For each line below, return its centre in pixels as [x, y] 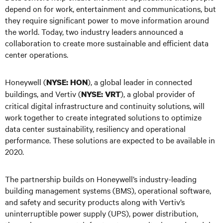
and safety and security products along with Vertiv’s [95, 202]
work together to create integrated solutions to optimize [103, 117]
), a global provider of [158, 94]
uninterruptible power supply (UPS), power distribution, [102, 213]
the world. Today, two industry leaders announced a [94, 31]
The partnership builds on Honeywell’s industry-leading [101, 179]
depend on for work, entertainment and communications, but [111, 8]
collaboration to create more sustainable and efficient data [107, 43]
